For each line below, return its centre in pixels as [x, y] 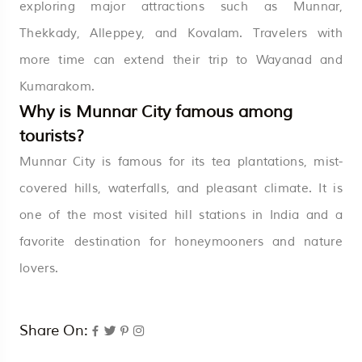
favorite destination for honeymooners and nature [181, 242]
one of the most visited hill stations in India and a [181, 215]
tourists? [52, 136]
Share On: [54, 330]
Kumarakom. [57, 86]
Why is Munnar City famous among [156, 112]
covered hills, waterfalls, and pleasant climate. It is [181, 188]
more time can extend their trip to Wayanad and [181, 60]
